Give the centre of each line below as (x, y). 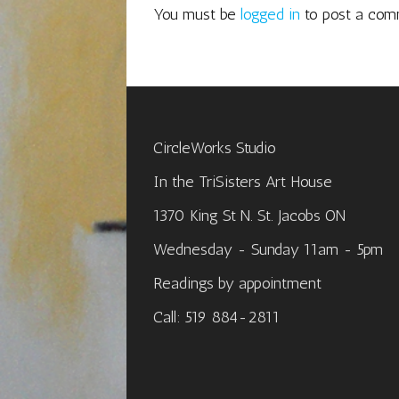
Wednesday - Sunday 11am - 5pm (268, 249)
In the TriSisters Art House (242, 181)
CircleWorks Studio (214, 147)
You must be (196, 14)
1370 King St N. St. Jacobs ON (249, 215)
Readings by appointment (237, 283)
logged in (270, 14)
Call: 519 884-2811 (216, 317)
